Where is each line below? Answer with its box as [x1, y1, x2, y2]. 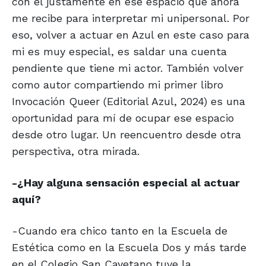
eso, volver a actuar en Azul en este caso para [12, 28, 249, 42]
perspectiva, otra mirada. [12, 145, 140, 158]
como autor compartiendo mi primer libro [12, 78, 223, 91]
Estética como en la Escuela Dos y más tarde [12, 241, 246, 254]
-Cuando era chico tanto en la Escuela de [12, 224, 227, 237]
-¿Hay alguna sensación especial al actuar [12, 176, 240, 189]
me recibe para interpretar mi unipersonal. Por [12, 12, 249, 25]
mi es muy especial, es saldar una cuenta [12, 45, 227, 58]
